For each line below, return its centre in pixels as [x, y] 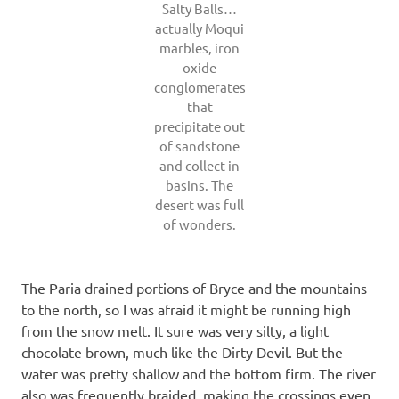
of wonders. [199, 224]
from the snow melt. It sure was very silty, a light [175, 330]
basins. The [199, 184]
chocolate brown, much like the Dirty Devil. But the [182, 351]
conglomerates [199, 86]
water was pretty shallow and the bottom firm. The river [199, 373]
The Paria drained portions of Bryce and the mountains [194, 287]
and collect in [199, 165]
